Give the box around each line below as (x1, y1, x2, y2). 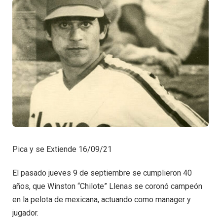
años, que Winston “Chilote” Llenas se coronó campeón (12, 181, 202, 191)
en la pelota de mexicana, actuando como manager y (12, 194, 191, 204)
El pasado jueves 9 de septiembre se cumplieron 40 (12, 168, 192, 178)
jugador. (12, 208, 38, 218)
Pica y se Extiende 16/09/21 (12, 145, 112, 154)
